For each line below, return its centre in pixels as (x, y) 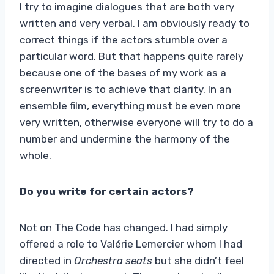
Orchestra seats (113, 260)
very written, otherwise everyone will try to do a (136, 122)
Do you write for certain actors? (107, 191)
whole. (35, 155)
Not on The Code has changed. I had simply (124, 227)
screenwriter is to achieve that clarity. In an (125, 89)
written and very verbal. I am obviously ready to (135, 23)
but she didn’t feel (198, 260)
